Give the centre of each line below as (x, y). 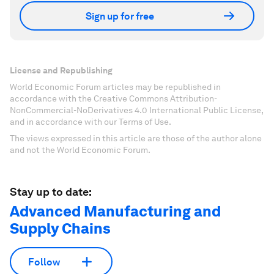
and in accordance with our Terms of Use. (91, 122)
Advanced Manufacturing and (115, 211)
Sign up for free (120, 16)
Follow (44, 262)
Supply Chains (60, 228)
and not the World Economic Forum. (80, 150)
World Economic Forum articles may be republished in (115, 87)
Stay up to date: (51, 192)
